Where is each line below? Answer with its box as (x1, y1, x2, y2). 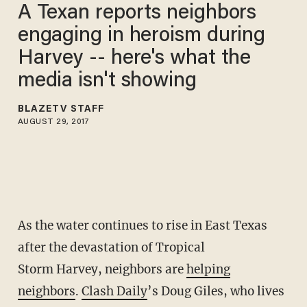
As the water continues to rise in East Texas (17, 218, 267, 234)
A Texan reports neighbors (17, 3, 257, 24)
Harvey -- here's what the (17, 48, 251, 69)
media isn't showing (17, 71, 197, 92)
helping (186, 262, 230, 278)
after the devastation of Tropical (17, 240, 205, 256)
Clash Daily (81, 284, 147, 299)
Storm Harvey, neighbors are (17, 262, 186, 278)
